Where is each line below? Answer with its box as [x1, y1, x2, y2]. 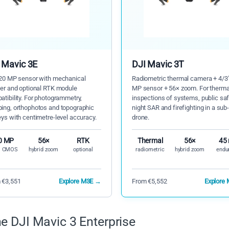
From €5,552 [132, 177, 167, 186]
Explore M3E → [58, 177, 101, 186]
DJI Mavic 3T [132, 59, 185, 70]
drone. [132, 113, 150, 122]
